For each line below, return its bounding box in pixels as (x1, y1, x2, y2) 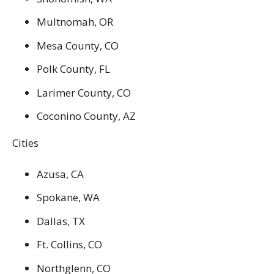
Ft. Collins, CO (37, 237, 102, 252)
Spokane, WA (37, 190, 100, 205)
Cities (12, 135, 39, 150)
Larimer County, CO (37, 85, 131, 100)
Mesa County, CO (37, 38, 119, 53)
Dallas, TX (37, 213, 85, 228)
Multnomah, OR (37, 15, 113, 29)
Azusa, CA (37, 166, 84, 181)
